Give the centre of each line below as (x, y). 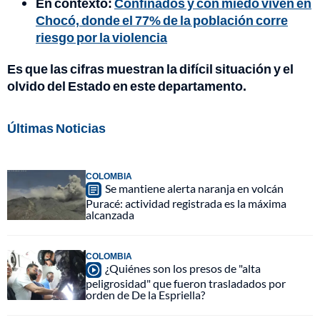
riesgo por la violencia (101, 37)
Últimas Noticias (56, 127)
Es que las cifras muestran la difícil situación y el (150, 68)
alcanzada (110, 214)
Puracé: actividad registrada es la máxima (186, 203)
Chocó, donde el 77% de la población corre (162, 20)
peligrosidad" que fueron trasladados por (186, 283)
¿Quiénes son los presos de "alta (183, 268)
